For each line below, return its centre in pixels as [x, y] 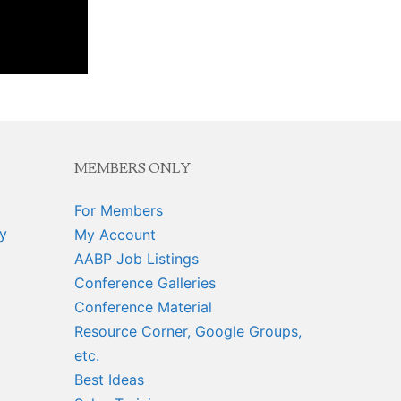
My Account [115, 234]
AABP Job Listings [136, 258]
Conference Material [143, 307]
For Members [118, 210]
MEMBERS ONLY [132, 168]
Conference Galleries [145, 282]
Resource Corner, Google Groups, [188, 331]
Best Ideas [109, 379]
